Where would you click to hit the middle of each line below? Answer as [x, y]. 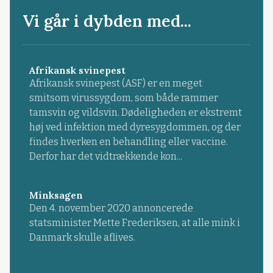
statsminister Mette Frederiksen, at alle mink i [134, 223]
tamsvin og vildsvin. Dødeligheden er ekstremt [135, 112]
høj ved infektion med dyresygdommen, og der [135, 127]
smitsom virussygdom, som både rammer [123, 97]
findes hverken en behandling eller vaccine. [128, 141]
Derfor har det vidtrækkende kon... [105, 156]
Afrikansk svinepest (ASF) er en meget [115, 83]
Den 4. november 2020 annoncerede [111, 208]
